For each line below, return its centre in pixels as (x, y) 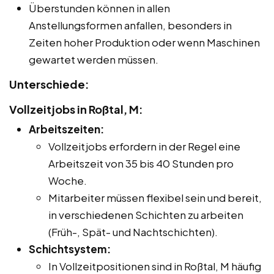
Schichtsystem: (70, 249)
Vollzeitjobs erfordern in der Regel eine (144, 146)
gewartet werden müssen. (94, 59)
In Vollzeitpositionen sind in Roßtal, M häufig (155, 266)
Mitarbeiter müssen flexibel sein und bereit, (155, 197)
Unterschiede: (49, 84)
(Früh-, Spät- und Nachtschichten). (133, 231)
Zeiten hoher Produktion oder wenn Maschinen (144, 42)
